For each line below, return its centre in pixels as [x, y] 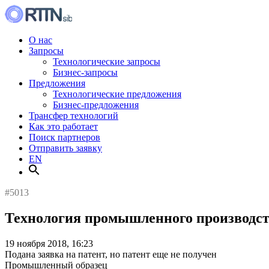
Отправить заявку [65, 148]
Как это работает [63, 126]
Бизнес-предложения [96, 105]
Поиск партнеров [65, 137]
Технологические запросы [107, 62]
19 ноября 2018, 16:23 [49, 243]
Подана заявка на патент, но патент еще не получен [111, 254]
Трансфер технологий [74, 116]
